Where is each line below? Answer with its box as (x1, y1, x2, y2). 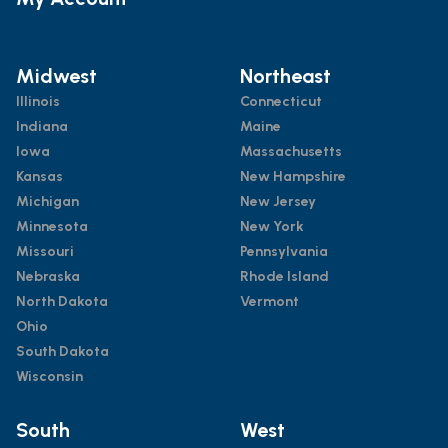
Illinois (16, 92, 60, 110)
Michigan (16, 192, 79, 210)
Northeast (240, 63, 331, 88)
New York (240, 217, 304, 235)
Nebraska (16, 267, 80, 285)
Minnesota (16, 217, 88, 235)
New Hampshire (240, 167, 346, 185)
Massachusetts (240, 142, 342, 160)
